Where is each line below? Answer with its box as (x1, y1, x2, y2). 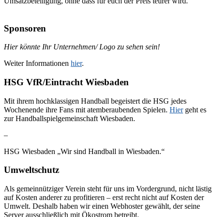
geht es (183, 105, 206, 114)
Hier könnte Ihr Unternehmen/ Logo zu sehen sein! (4, 43, 160, 51)
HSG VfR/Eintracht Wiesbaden (4, 77, 129, 87)
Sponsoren (4, 23, 46, 33)
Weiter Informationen (4, 59, 71, 68)
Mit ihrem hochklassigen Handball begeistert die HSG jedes (4, 96, 186, 105)
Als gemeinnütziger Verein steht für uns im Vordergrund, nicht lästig (4, 185, 212, 193)
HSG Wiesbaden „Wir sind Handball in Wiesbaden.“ (4, 147, 165, 155)
